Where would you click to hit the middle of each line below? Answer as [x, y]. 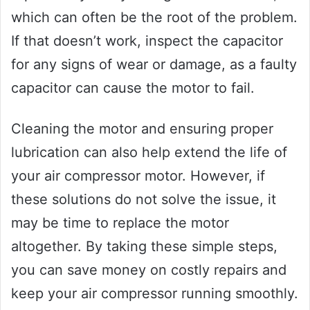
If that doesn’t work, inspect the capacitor [147, 40]
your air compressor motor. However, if [138, 175]
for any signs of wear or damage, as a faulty [154, 64]
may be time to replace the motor [120, 222]
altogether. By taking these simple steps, [144, 246]
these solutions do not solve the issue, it [144, 199]
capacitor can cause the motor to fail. [133, 88]
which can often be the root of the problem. [154, 17]
